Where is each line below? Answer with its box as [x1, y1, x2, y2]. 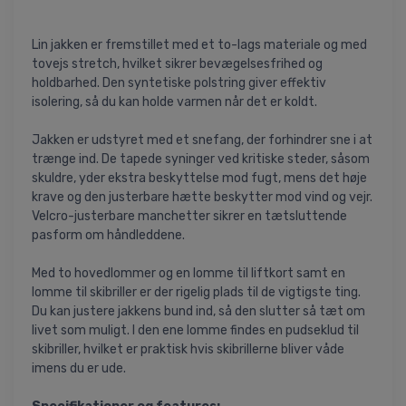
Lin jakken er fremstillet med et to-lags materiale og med [32, 36, 367, 53]
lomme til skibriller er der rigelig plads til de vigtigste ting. [32, 284, 361, 300]
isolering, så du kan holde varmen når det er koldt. [32, 93, 317, 110]
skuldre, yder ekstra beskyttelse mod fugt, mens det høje [32, 169, 367, 186]
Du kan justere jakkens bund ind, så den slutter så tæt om [32, 303, 365, 319]
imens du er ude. [32, 360, 126, 376]
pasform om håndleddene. [32, 227, 185, 243]
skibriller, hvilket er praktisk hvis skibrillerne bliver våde [32, 341, 344, 357]
